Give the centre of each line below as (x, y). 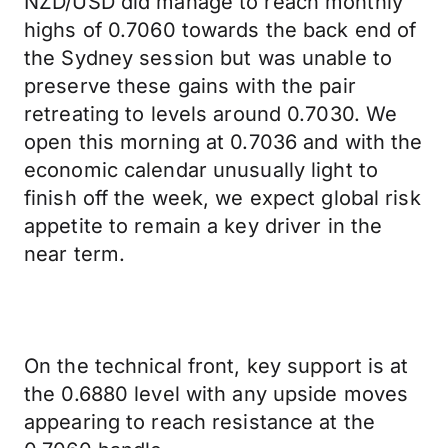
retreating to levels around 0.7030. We (211, 114)
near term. (75, 254)
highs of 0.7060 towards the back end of (220, 30)
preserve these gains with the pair (190, 86)
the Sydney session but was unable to (208, 58)
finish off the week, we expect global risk (222, 198)
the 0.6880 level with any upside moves (216, 394)
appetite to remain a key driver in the (203, 226)
